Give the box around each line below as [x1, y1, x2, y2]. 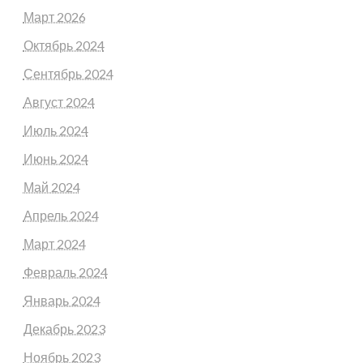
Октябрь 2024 [23, 36, 105, 53]
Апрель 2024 [23, 207, 99, 223]
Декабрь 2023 [23, 320, 105, 336]
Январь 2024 [23, 292, 100, 308]
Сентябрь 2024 [23, 65, 113, 81]
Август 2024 [23, 93, 95, 109]
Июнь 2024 [23, 150, 88, 166]
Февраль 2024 [23, 263, 108, 280]
